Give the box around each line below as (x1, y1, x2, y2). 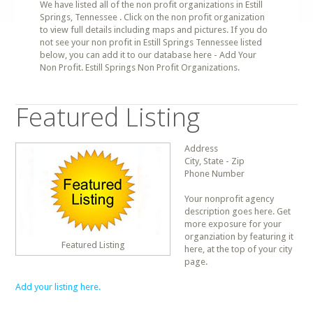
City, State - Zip (184, 156, 245, 166)
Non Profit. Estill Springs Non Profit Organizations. (40, 62, 240, 73)
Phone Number (184, 168, 245, 179)
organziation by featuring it (184, 231, 294, 242)
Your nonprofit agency (184, 194, 275, 204)
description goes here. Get (184, 206, 291, 217)
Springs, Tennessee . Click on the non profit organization (40, 12, 265, 22)
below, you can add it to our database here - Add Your (40, 50, 257, 60)
